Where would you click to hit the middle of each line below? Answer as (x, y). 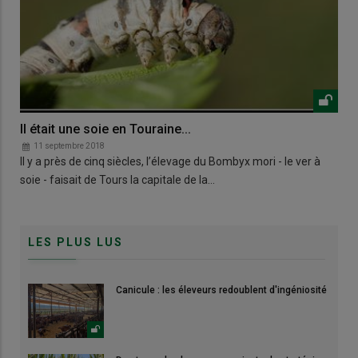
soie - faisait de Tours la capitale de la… (117, 179)
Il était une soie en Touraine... (105, 129)
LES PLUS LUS (76, 242)
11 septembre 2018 (69, 145)
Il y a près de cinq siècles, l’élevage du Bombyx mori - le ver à (170, 161)
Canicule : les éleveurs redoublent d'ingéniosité (221, 290)
